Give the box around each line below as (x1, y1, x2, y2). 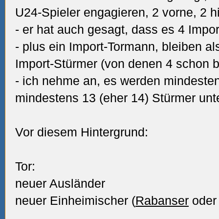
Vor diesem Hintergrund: (15, 125, 148, 139)
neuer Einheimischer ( (15, 194, 135, 207)
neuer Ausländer (15, 176, 105, 190)
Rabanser (135, 194, 189, 207)
